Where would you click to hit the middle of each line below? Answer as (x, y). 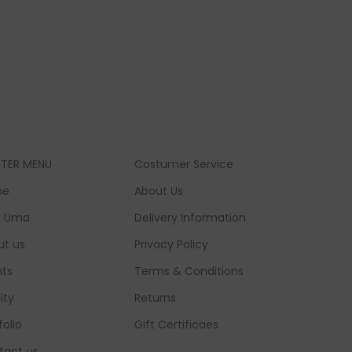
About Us (159, 191)
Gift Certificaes (177, 325)
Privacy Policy (172, 245)
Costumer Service (184, 165)
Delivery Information (191, 218)
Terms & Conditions (189, 271)
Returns (156, 298)
